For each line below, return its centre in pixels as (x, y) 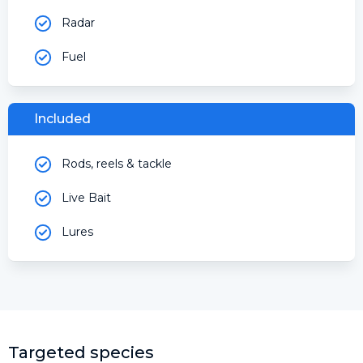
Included (62, 118)
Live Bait (86, 198)
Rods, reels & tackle (117, 164)
